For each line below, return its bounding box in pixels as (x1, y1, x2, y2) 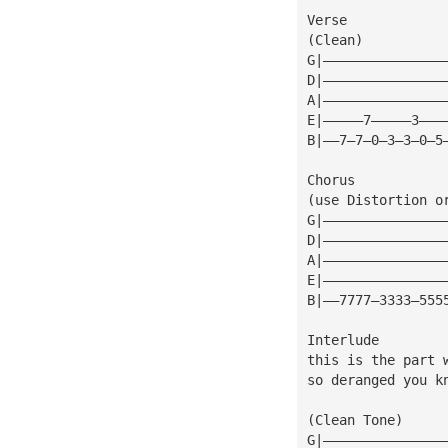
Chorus (306, 171, 355, 188)
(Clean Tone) (306, 411, 403, 428)
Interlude (306, 331, 379, 348)
